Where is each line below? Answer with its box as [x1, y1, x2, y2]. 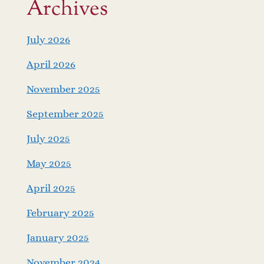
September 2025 [27, 107, 104, 120]
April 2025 [27, 181, 75, 194]
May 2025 [27, 157, 71, 169]
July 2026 [27, 33, 70, 45]
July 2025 [27, 132, 70, 144]
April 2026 [27, 58, 75, 70]
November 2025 [27, 82, 100, 95]
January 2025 [27, 231, 89, 243]
